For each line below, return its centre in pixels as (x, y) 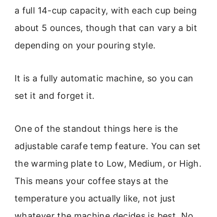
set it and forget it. (55, 95)
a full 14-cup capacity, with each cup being (106, 10)
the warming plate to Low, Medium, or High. (108, 164)
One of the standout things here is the (96, 129)
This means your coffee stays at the (92, 181)
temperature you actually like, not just (95, 199)
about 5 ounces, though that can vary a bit (106, 28)
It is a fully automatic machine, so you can (104, 78)
